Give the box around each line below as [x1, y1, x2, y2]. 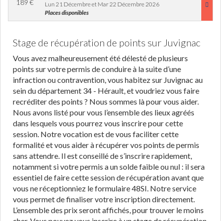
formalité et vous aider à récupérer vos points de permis [13, 140, 199, 149]
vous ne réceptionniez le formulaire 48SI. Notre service [13, 184, 196, 193]
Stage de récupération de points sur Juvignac [13, 37, 200, 48]
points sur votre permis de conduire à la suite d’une [13, 64, 181, 74]
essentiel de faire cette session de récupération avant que [13, 173, 204, 182]
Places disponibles [45, 9, 89, 16]
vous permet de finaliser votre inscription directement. [13, 194, 195, 204]
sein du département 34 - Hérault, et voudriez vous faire [13, 86, 199, 95]
